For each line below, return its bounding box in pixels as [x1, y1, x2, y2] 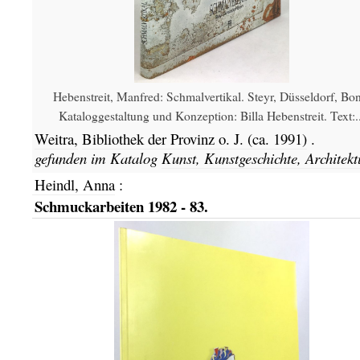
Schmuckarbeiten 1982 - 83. [34, 194, 208, 217]
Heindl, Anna [34, 174, 115, 195]
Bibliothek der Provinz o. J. [81, 128, 247, 149]
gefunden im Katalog [34, 147, 162, 168]
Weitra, [34, 128, 78, 149]
